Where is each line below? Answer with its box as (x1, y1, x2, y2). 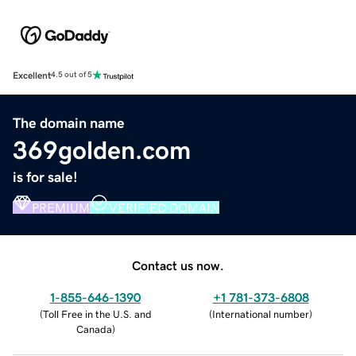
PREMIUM (32, 200, 90, 214)
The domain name (13, 115, 125, 130)
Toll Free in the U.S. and (42, 308, 152, 319)
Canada (75, 323, 112, 335)
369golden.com (13, 137, 191, 163)
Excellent (13, 70, 51, 80)
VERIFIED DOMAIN (109, 200, 219, 214)
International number (212, 308, 309, 319)
